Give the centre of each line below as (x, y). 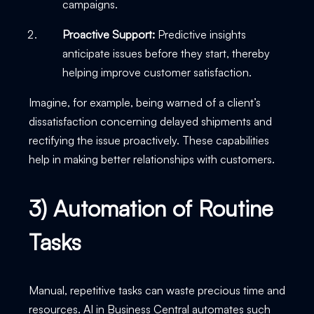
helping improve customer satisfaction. (158, 72)
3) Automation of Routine (150, 208)
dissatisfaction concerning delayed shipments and (150, 121)
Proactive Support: (108, 34)
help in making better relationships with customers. (153, 159)
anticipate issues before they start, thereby (166, 53)
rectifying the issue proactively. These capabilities (149, 140)
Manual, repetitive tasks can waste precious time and (157, 290)
